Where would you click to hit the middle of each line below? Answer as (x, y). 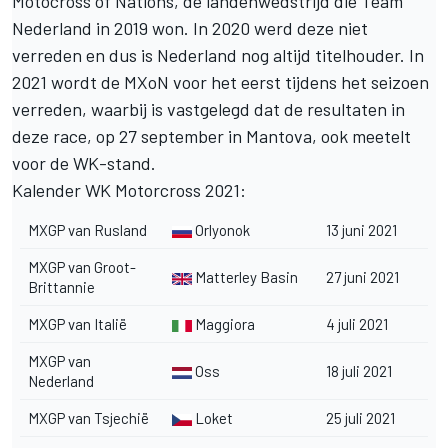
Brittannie (61, 286)
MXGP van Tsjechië (88, 417)
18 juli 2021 (359, 370)
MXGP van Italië (77, 323)
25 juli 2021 (360, 417)
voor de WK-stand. (86, 162)
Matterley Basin (245, 276)
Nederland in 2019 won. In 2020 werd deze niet (190, 27)
